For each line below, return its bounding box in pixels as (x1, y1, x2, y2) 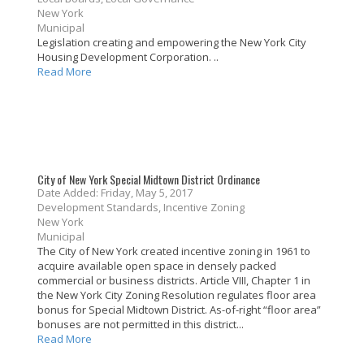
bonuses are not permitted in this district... (37, 317, 244, 332)
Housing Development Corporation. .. (37, 50, 219, 65)
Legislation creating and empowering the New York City (37, 35, 306, 50)
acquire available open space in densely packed (37, 258, 276, 274)
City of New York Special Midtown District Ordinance (37, 171, 260, 188)
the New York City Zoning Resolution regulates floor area (37, 288, 316, 303)
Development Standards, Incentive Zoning (37, 200, 254, 215)
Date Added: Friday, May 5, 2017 (37, 185, 193, 201)
